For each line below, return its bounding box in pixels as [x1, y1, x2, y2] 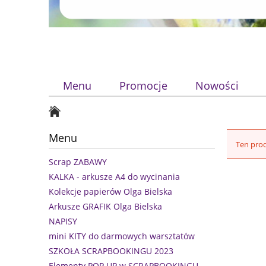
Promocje [119, 78, 167, 93]
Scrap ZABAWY [49, 156, 107, 168]
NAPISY [49, 216, 77, 227]
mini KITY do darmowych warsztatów [49, 230, 195, 242]
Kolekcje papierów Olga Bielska [49, 186, 172, 198]
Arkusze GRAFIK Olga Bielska [49, 201, 162, 213]
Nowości [195, 78, 239, 93]
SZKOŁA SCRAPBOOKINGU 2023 [49, 245, 173, 257]
